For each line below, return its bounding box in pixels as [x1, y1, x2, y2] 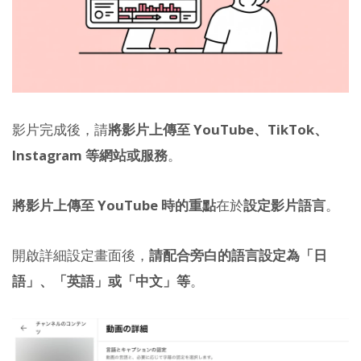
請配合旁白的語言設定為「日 [149, 246, 327, 265]
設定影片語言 [243, 196, 326, 214]
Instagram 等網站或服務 [12, 145, 168, 164]
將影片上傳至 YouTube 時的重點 [12, 196, 216, 214]
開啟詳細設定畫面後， [12, 246, 149, 265]
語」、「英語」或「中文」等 [12, 272, 190, 291]
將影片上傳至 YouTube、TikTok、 [108, 119, 328, 139]
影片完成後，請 [12, 119, 108, 139]
